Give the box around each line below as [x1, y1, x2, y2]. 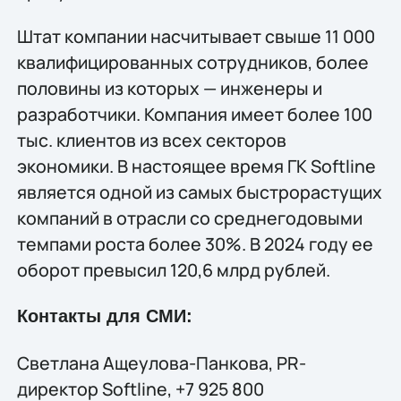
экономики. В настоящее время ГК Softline [16, 154, 376, 179]
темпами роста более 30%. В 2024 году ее [16, 232, 373, 257]
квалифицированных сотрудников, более [16, 50, 369, 75]
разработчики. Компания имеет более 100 [16, 102, 372, 127]
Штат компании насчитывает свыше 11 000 [16, 24, 375, 49]
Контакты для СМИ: [16, 306, 192, 327]
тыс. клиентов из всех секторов [16, 128, 286, 153]
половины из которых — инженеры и [16, 76, 322, 101]
